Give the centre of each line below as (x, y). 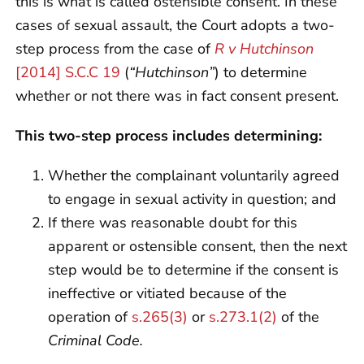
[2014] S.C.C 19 (68, 72)
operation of (90, 316)
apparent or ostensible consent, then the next (197, 246)
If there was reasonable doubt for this (173, 222)
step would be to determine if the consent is (193, 269)
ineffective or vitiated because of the (167, 293)
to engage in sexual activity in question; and (192, 199)
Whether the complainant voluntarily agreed (194, 175)
